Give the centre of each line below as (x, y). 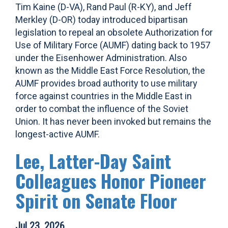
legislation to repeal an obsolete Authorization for (114, 32)
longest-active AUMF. (58, 134)
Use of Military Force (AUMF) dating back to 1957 (113, 45)
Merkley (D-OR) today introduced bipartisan (102, 20)
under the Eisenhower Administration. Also (101, 58)
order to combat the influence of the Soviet (102, 109)
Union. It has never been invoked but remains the (113, 121)
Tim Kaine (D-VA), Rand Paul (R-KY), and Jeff (104, 7)
